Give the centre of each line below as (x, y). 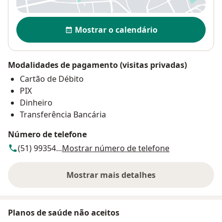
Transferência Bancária (63, 115)
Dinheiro (36, 103)
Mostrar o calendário (116, 30)
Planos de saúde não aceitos (64, 213)
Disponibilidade (50, 22)
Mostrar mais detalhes (111, 175)
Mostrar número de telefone (116, 148)
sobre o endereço (144, 180)
